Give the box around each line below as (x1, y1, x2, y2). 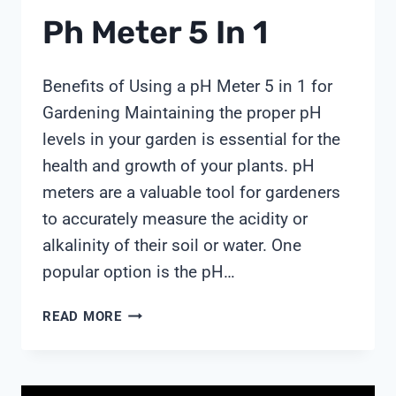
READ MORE (42, 308, 122, 325)
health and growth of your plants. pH (42, 156, 315, 177)
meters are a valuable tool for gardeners (42, 182, 340, 203)
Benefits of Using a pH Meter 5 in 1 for (42, 76, 332, 97)
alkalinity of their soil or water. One (42, 235, 301, 256)
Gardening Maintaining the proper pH (42, 103, 322, 124)
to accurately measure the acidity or (42, 209, 308, 230)
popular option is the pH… (42, 262, 235, 283)
